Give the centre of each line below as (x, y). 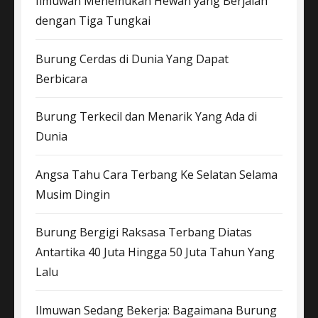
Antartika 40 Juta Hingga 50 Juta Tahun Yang (155, 252)
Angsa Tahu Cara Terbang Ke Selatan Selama (157, 174)
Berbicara (61, 78)
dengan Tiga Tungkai (93, 21)
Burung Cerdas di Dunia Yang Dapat (132, 59)
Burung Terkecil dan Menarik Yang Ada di (146, 117)
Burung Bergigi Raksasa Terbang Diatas (144, 232)
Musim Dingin (73, 194)
